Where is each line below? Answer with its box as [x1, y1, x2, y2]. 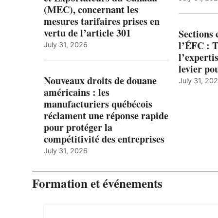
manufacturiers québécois [44, 97, 152, 111]
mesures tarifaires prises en [44, 14, 160, 29]
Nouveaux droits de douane [44, 73, 157, 88]
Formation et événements [32, 174, 163, 193]
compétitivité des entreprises [44, 132, 164, 146]
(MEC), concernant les [44, 2, 138, 17]
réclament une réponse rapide [44, 109, 168, 123]
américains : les [44, 85, 109, 100]
